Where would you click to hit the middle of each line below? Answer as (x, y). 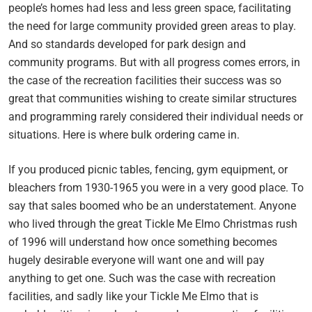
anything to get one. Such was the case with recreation (142, 278)
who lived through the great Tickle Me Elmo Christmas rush (153, 224)
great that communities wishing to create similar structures (153, 98)
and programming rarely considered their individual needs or (156, 116)
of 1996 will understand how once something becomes (143, 242)
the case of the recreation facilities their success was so (145, 80)
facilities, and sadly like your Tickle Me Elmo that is (133, 296)
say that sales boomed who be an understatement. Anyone (152, 205)
